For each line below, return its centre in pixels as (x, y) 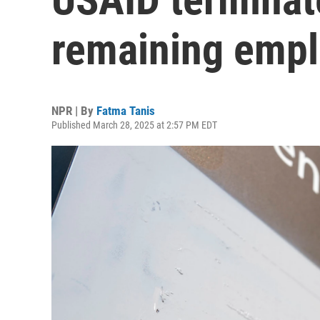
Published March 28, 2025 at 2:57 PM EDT (134, 125)
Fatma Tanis (126, 111)
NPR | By (74, 111)
